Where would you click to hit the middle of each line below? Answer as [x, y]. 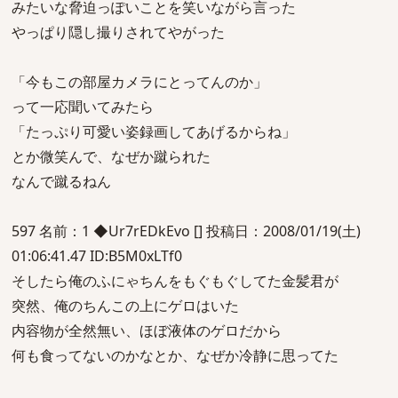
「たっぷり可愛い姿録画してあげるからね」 [154, 131]
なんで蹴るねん [61, 181]
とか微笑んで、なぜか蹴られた [111, 156]
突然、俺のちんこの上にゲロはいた [125, 306]
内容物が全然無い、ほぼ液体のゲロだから [147, 330]
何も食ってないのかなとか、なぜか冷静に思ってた [175, 355]
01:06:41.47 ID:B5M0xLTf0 [97, 256]
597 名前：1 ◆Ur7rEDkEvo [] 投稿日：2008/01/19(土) [186, 231]
